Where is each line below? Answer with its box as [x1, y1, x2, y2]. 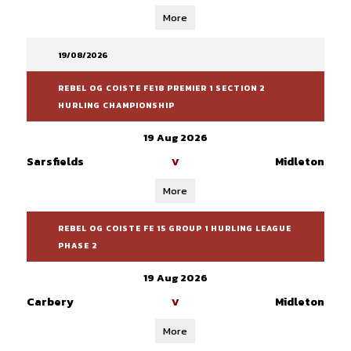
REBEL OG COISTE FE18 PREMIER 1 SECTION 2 [57, 82, 265, 94]
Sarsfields [26, 154, 84, 170]
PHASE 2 [57, 240, 97, 251]
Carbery [26, 294, 74, 310]
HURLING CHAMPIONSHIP [57, 100, 175, 111]
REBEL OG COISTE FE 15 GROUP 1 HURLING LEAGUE [57, 223, 291, 234]
